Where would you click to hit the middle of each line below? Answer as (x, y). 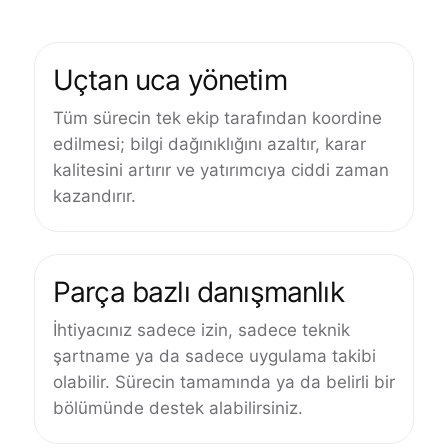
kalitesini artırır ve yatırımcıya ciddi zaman (221, 170)
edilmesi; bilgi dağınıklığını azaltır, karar (209, 144)
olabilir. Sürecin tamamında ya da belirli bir (224, 382)
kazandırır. (94, 196)
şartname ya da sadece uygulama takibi (214, 356)
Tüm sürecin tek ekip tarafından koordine (217, 118)
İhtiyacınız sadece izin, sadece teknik (201, 330)
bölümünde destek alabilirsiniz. (178, 408)
